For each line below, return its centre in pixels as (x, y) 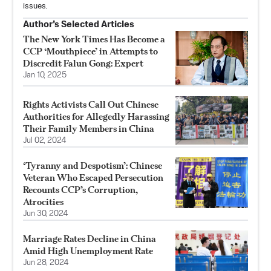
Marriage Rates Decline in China (90, 238)
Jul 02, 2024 (45, 140)
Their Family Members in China (89, 128)
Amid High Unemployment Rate (88, 250)
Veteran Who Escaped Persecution (93, 177)
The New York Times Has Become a (94, 39)
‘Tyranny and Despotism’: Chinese (93, 165)
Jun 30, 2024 (46, 214)
